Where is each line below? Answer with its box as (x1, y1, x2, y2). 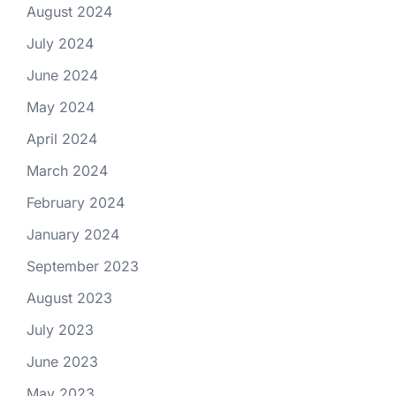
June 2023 (27, 352, 98, 370)
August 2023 (27, 288, 112, 307)
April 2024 (27, 129, 97, 148)
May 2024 (27, 97, 95, 116)
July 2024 (27, 34, 94, 52)
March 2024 (27, 161, 108, 179)
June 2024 (27, 65, 98, 84)
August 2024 (27, 2, 112, 20)
